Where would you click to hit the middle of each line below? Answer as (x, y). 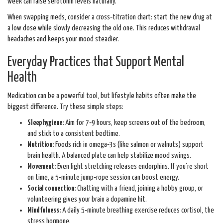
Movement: (42, 167)
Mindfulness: (44, 210)
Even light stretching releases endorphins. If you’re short (132, 167)
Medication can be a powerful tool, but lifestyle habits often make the (102, 96)
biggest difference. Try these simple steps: (65, 107)
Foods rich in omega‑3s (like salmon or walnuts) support (129, 145)
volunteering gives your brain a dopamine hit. (87, 199)
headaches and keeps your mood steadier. (63, 39)
